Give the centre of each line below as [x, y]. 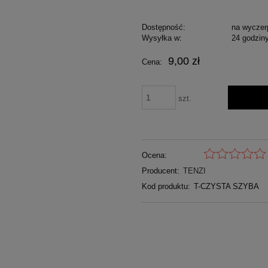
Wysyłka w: [162, 38]
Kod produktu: [166, 186]
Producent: [160, 170]
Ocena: [154, 155]
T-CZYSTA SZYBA [227, 186]
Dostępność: [163, 28]
